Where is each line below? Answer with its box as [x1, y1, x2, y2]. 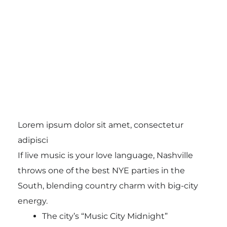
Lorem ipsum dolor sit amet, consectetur [17, 120, 183, 130]
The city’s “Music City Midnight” [42, 211, 168, 221]
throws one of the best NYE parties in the [17, 165, 185, 175]
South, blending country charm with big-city [17, 180, 198, 191]
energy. [17, 196, 48, 206]
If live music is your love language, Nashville [17, 150, 193, 160]
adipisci [17, 135, 48, 145]
